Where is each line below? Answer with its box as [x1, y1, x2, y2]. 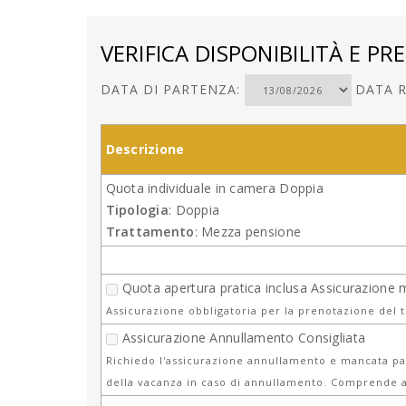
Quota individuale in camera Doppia [105, 179, 324, 197]
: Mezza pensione [194, 222, 302, 240]
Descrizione [105, 140, 185, 158]
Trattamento [105, 222, 195, 240]
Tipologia [105, 200, 169, 218]
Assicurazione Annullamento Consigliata [121, 328, 366, 346]
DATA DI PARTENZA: [100, 80, 245, 98]
